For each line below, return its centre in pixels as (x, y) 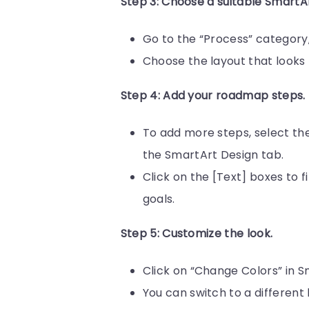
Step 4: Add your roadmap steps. (213, 96)
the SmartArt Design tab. (213, 155)
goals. (159, 199)
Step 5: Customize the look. (197, 234)
